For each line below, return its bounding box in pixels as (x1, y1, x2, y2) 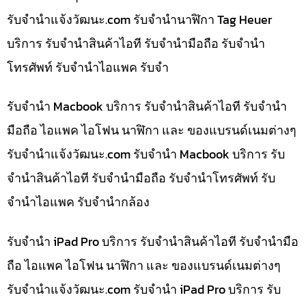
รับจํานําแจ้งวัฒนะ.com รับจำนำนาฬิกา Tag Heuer (7, 10, 272, 29)
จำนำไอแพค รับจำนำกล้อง (7, 193, 150, 212)
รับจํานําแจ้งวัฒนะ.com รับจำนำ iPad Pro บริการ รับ (7, 279, 281, 298)
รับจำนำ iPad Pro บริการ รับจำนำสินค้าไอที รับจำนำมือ (7, 232, 298, 251)
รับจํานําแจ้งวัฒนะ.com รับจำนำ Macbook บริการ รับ (7, 145, 285, 164)
